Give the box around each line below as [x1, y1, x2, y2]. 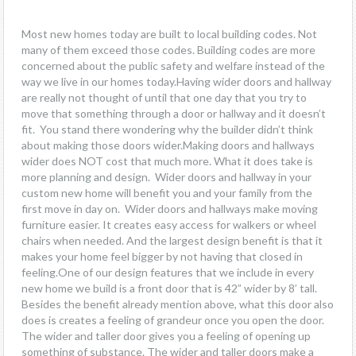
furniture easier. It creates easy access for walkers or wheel [21, 218, 316, 231]
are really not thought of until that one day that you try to [21, 91, 307, 104]
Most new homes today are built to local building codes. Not [21, 27, 317, 41]
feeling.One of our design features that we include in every [21, 265, 314, 279]
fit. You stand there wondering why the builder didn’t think [21, 122, 313, 136]
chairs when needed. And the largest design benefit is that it [21, 234, 323, 247]
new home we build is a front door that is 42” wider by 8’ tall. [21, 281, 317, 295]
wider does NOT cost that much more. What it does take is [21, 154, 313, 168]
